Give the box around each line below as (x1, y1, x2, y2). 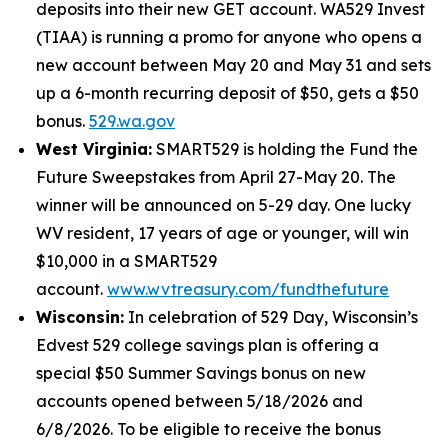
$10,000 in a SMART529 (36, 251, 217, 271)
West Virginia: (36, 139, 152, 159)
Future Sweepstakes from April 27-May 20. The (36, 167, 396, 187)
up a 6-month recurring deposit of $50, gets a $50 (36, 83, 419, 103)
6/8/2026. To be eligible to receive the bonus (36, 419, 381, 439)
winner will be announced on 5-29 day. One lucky (36, 195, 411, 215)
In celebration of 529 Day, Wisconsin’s (124, 307, 418, 327)
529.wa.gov (89, 111, 175, 131)
